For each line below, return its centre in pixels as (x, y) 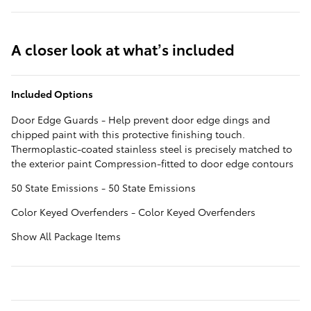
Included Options (52, 93)
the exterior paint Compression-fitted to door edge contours (152, 163)
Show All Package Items (66, 236)
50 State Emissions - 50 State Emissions (103, 187)
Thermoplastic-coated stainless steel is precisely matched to (152, 148)
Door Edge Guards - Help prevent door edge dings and (141, 119)
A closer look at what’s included (123, 49)
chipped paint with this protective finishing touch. (128, 134)
